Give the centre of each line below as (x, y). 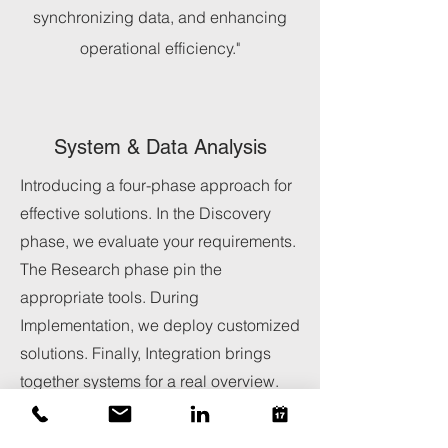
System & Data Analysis (160, 147)
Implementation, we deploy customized (160, 325)
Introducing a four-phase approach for (156, 185)
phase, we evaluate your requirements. (158, 241)
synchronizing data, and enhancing (160, 17)
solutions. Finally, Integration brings (145, 353)
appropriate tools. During (109, 297)
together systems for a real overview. (149, 381)
